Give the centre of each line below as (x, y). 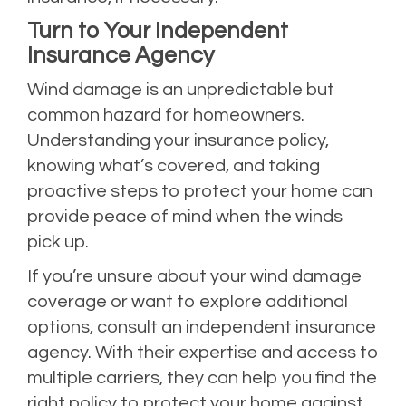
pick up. (58, 242)
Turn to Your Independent (158, 30)
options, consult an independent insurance (202, 327)
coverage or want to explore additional (188, 301)
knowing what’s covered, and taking (174, 165)
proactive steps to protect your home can (200, 191)
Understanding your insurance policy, (178, 140)
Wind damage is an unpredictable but (181, 89)
